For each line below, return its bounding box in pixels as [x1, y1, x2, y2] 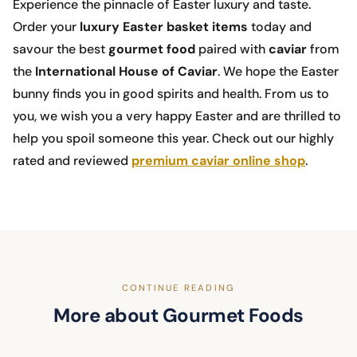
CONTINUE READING [121, 282, 236, 294]
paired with [195, 41, 269, 58]
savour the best [13, 41, 108, 58]
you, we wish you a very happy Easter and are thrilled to [13, 108, 341, 125]
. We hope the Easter [218, 63, 339, 80]
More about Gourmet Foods [53, 303, 304, 328]
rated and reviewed [13, 152, 131, 170]
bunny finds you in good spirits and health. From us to [13, 85, 329, 103]
